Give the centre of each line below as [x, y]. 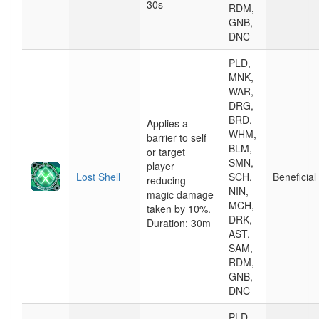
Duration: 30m [179, 223]
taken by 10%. [179, 209]
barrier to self [177, 137]
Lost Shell [98, 177]
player [161, 166]
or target [166, 152]
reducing [166, 180]
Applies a [167, 123]
